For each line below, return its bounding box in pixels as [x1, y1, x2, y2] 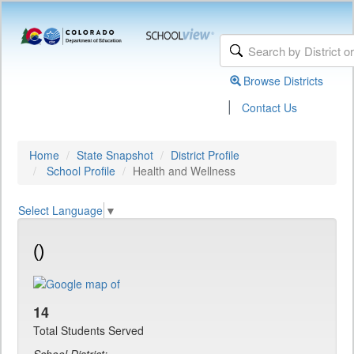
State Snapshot [77, 147, 153, 163]
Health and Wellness [133, 163, 235, 179]
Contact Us [242, 100, 298, 115]
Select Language [18, 202, 103, 219]
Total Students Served [33, 322, 144, 339]
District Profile [171, 147, 239, 163]
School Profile [47, 163, 115, 179]
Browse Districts [243, 73, 324, 88]
